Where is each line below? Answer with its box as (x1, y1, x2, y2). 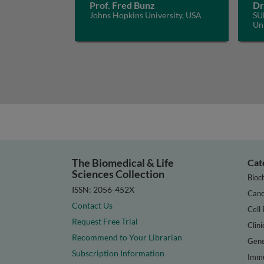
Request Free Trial (72, 216, 138, 226)
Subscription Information (72, 247, 164, 258)
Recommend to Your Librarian (72, 232, 182, 242)
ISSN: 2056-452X (72, 184, 134, 194)
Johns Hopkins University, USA (90, 10, 202, 20)
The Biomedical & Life (72, 156, 174, 169)
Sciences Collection (72, 167, 164, 180)
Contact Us (72, 200, 113, 210)
